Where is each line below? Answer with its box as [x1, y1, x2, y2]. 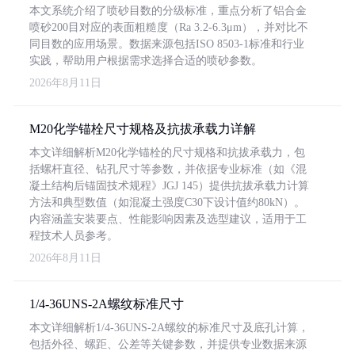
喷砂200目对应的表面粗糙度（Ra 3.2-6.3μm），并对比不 [29, 21, 308, 33]
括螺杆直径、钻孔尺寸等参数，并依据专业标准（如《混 [29, 163, 307, 175]
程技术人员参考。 [29, 230, 118, 242]
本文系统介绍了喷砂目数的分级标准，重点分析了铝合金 [29, 5, 307, 17]
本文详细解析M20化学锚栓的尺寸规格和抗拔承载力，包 [29, 147, 305, 158]
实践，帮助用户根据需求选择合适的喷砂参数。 [29, 55, 262, 67]
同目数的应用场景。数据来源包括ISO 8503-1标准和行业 [29, 38, 304, 50]
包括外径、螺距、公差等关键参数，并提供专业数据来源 [29, 338, 307, 350]
